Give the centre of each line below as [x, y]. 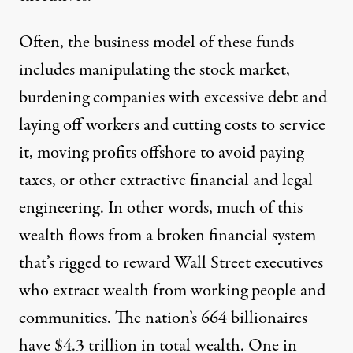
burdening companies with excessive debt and [173, 98]
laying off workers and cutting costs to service [172, 126]
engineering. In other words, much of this [161, 208]
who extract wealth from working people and [172, 291]
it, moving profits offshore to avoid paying [161, 153]
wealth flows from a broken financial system [167, 236]
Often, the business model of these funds [156, 43]
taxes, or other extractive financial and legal [166, 181]
